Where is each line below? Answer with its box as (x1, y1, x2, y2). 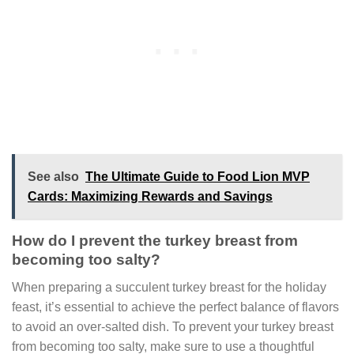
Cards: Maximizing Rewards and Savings (28, 190, 273, 204)
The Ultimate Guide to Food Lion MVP (85, 170, 310, 184)
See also (28, 170, 79, 184)
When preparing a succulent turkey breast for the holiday (12, 280, 326, 294)
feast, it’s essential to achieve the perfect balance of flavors (12, 299, 339, 314)
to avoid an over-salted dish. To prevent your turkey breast (12, 319, 333, 333)
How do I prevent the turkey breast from (12, 232, 298, 250)
